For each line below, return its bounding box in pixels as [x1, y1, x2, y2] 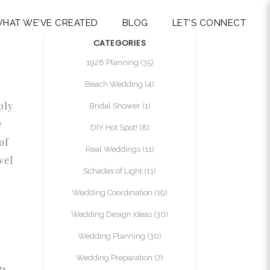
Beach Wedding [85, 80, 143, 89]
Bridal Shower [89, 101, 140, 110]
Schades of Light [83, 166, 142, 175]
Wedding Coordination [72, 188, 152, 197]
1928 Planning [86, 58, 139, 67]
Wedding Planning [78, 231, 145, 240]
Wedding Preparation [76, 253, 152, 262]
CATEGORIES [93, 37, 146, 49]
